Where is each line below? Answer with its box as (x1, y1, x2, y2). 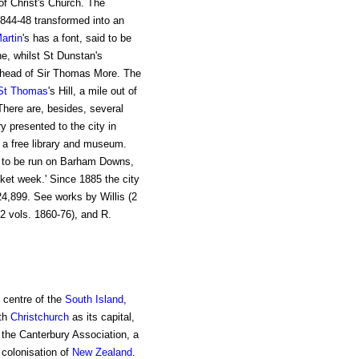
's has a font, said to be (22, 32, 131, 45)
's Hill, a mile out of (47, 85, 137, 98)
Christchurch (10, 310, 69, 323)
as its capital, (68, 310, 135, 323)
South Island (64, 292, 123, 305)
